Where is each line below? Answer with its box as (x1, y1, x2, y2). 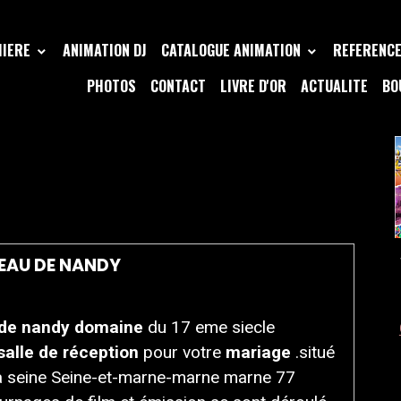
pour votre (138, 342, 221, 363)
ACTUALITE (300, 75, 368, 97)
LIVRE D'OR (219, 75, 286, 97)
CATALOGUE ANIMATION (160, 39, 304, 61)
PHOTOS (86, 75, 136, 97)
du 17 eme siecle (143, 317, 280, 337)
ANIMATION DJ (62, 39, 147, 61)
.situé (290, 342, 335, 363)
